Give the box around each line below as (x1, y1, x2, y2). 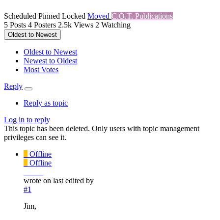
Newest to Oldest (24, 56, 77, 65)
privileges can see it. (4, 133, 66, 142)
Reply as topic (24, 99, 68, 108)
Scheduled (4, 12, 38, 21)
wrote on (24, 176, 53, 185)
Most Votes (24, 65, 58, 74)
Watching (101, 21, 131, 29)
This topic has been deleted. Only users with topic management (4, 124, 199, 133)
